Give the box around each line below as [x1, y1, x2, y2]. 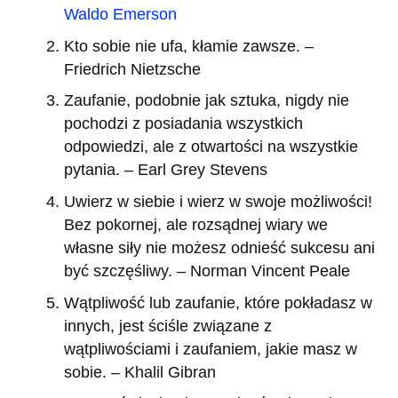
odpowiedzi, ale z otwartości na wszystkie [64, 138, 358, 156]
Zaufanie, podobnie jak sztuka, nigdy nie [64, 92, 349, 110]
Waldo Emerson [64, 5, 177, 24]
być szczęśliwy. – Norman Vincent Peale [64, 262, 350, 280]
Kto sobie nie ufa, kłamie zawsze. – [64, 36, 314, 55]
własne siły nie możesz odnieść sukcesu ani [64, 239, 375, 257]
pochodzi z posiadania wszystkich [64, 115, 303, 133]
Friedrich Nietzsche [64, 60, 201, 78]
